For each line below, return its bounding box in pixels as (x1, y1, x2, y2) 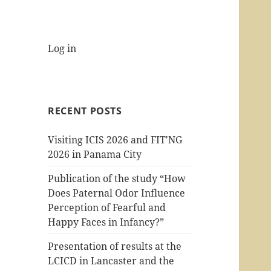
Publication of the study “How (48, 171, 186, 185)
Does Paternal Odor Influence (48, 186, 186, 200)
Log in (48, 41, 77, 55)
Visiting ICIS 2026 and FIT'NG (48, 132, 183, 146)
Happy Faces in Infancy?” (48, 215, 165, 229)
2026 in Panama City (48, 147, 142, 161)
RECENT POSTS (48, 103, 122, 117)
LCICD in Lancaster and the (48, 253, 175, 267)
